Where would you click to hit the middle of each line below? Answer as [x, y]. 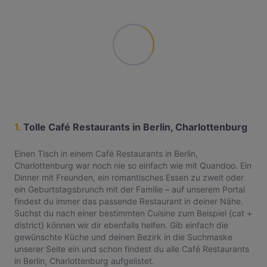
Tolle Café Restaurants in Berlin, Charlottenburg [135, 127]
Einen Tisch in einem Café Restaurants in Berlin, [106, 153]
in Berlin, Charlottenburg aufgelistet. [84, 261]
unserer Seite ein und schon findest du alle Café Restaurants [132, 249]
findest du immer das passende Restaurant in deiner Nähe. [129, 201]
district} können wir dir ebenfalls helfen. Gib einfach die [121, 225]
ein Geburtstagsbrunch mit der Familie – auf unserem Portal [130, 189]
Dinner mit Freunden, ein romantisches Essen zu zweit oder [129, 177]
